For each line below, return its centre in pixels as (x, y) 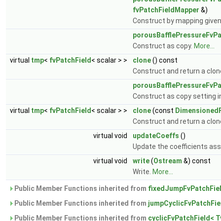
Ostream (168, 161)
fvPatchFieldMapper (166, 10)
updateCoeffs (156, 136)
